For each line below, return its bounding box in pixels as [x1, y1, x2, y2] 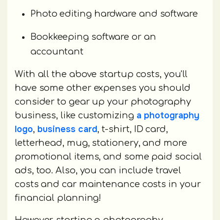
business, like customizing [15, 110, 137, 121]
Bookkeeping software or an [30, 32, 156, 42]
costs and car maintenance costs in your [15, 179, 201, 190]
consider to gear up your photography [15, 97, 191, 107]
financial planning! [15, 193, 102, 203]
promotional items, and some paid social [15, 152, 202, 162]
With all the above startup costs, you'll [15, 69, 188, 80]
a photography [136, 110, 200, 121]
